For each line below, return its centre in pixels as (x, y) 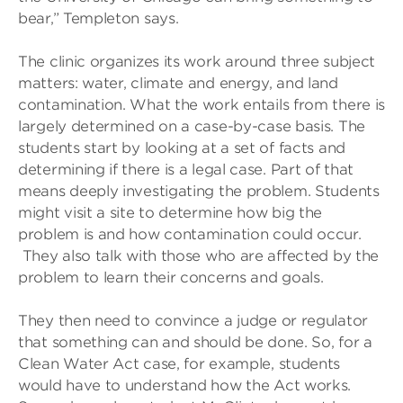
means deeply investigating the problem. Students (199, 191)
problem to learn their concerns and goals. (171, 278)
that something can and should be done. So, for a (195, 342)
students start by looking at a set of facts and (182, 148)
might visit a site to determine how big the (170, 213)
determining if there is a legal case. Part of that (186, 170)
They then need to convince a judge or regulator (193, 321)
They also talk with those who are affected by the (199, 256)
